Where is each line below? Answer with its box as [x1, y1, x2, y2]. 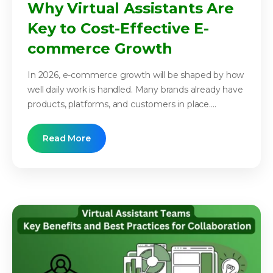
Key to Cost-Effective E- [27, 19, 210, 38]
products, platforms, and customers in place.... [27, 99, 216, 110]
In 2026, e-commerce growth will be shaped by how [27, 69, 244, 81]
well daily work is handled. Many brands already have [27, 84, 243, 96]
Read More [43, 133, 91, 144]
